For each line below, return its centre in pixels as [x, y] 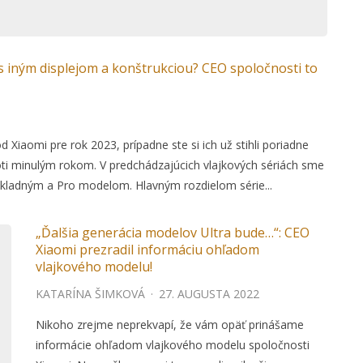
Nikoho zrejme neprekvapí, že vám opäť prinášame [170, 325]
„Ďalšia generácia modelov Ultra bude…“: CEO [173, 233]
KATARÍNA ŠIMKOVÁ [90, 294]
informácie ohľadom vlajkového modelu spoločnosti [173, 345]
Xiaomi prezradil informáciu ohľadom [147, 250]
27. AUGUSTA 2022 [209, 294]
